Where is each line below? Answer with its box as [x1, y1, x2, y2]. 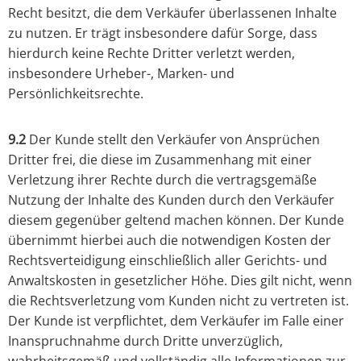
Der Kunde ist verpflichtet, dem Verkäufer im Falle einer [8, 312, 344, 330]
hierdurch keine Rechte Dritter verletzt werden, [8, 44, 295, 63]
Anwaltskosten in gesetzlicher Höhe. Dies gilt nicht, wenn [8, 272, 352, 290]
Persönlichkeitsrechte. [8, 85, 143, 103]
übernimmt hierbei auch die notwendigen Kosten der [8, 231, 331, 250]
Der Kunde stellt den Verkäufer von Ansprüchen [26, 131, 320, 149]
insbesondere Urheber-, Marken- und [8, 64, 234, 83]
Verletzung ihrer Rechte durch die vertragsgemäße [8, 171, 317, 189]
